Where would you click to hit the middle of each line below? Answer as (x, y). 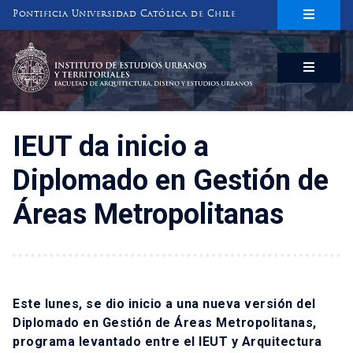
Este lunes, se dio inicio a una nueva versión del (164, 304)
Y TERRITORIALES (82, 116)
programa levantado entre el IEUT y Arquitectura (167, 342)
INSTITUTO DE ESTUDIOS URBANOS (155, 99)
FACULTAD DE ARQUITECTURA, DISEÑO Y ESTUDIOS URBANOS (182, 133)
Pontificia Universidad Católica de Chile (124, 15)
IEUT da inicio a (111, 147)
